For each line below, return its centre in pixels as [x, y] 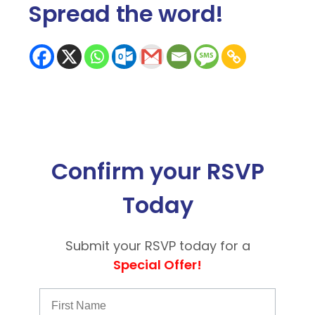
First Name [67, 294]
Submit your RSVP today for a [157, 246]
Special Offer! [157, 265]
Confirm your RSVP [157, 171]
